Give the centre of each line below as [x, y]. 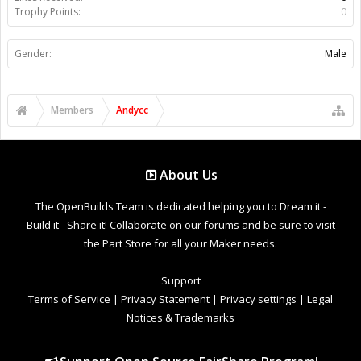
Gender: [33, 53]
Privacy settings [258, 299]
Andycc [132, 110]
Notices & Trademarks [180, 317]
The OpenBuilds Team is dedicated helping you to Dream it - [180, 206]
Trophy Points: [48, 11]
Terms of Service [69, 299]
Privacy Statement [165, 299]
